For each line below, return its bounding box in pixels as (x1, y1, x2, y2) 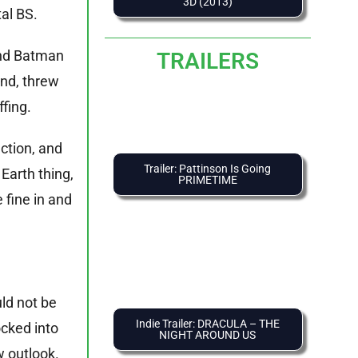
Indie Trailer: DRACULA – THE (135, 317, 280, 331)
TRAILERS (156, 48, 259, 75)
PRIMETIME (177, 173, 237, 187)
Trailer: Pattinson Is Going (144, 162, 271, 176)
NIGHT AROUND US (159, 328, 256, 342)
